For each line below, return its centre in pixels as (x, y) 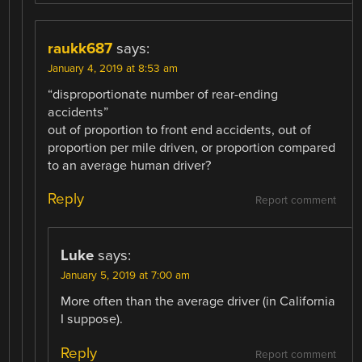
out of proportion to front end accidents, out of (180, 130)
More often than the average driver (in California (198, 302)
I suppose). (92, 320)
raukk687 (80, 49)
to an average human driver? (130, 166)
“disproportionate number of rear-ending (163, 95)
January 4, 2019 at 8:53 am (113, 69)
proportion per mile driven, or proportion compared (192, 148)
